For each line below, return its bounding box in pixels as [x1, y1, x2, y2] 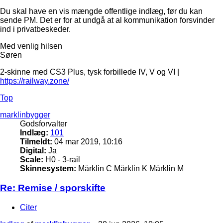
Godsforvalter [20, 119, 67, 128]
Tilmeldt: [20, 137, 52, 146]
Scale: [20, 155, 43, 164]
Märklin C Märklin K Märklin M [76, 164, 184, 173]
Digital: [20, 146, 46, 155]
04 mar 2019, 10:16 [52, 137, 122, 146]
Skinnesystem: [20, 164, 76, 173]
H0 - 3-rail [43, 155, 80, 164]
